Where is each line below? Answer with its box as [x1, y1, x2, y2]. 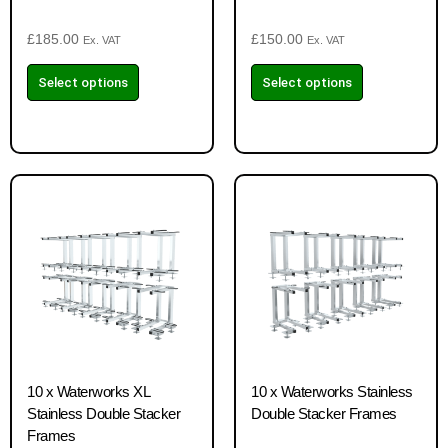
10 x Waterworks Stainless [251, 383, 413, 400]
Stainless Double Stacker [27, 405, 180, 422]
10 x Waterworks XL [27, 383, 149, 400]
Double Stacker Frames [251, 405, 397, 422]
